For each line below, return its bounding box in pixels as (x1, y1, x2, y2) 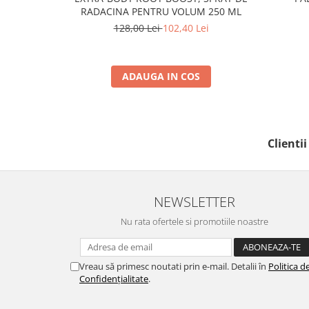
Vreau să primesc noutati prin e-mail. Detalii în (79, 259, 268, 272)
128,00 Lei (113, 21, 163, 34)
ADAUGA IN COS (122, 69, 200, 83)
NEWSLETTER (154, 191, 235, 211)
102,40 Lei (162, 21, 209, 34)
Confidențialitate (79, 272, 148, 285)
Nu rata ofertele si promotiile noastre (121, 215, 268, 228)
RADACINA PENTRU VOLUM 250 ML (81, 4, 241, 18)
